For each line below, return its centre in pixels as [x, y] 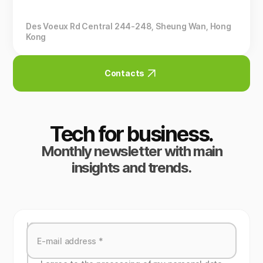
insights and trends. [131, 168]
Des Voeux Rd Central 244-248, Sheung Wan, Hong [129, 26]
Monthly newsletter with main [131, 151]
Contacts [124, 73]
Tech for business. [131, 134]
